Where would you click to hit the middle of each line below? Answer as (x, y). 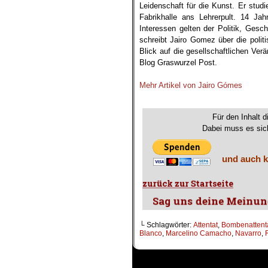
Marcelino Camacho (199, 234)
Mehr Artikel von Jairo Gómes (191, 85)
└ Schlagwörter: (166, 225)
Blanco (151, 234)
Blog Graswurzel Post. (178, 63)
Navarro (248, 234)
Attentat (205, 225)
